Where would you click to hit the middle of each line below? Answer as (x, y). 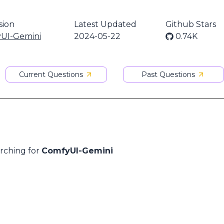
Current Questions (51, 74)
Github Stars (191, 24)
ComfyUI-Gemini (77, 151)
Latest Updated (105, 24)
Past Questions (168, 74)
